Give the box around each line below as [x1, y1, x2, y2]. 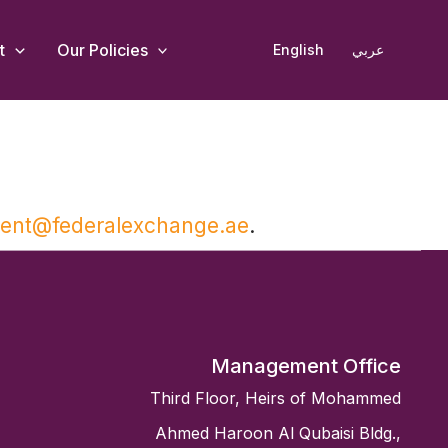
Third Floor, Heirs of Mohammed [149, 387, 401, 408]
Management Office [210, 353, 401, 378]
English [273, 41, 324, 58]
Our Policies [56, 40, 148, 60]
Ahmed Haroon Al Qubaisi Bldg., [154, 422, 401, 443]
